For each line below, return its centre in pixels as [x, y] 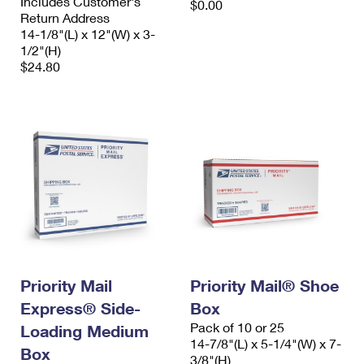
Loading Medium [84, 331]
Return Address [65, 18]
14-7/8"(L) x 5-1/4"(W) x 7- [266, 344]
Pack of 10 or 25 [237, 327]
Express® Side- [80, 308]
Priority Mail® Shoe [264, 286]
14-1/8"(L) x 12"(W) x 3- [88, 34]
